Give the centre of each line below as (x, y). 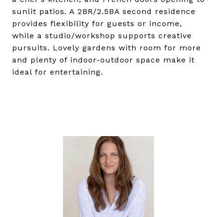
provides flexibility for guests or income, (97, 23)
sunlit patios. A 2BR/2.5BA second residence (104, 11)
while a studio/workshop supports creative (102, 36)
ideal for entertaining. (58, 72)
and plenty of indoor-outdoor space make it (103, 60)
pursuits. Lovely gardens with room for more (107, 48)
